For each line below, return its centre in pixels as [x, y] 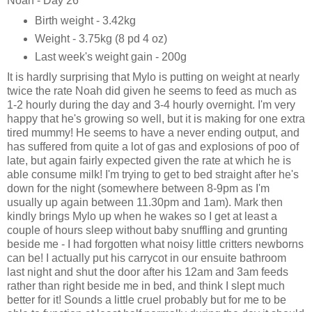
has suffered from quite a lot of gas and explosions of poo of [153, 146]
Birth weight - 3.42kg [85, 20]
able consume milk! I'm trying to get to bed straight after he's [153, 174]
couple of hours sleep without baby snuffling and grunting [147, 230]
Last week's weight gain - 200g [110, 56]
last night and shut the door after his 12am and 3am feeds [148, 272]
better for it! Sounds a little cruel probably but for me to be [147, 299]
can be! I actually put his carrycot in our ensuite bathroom [147, 258]
